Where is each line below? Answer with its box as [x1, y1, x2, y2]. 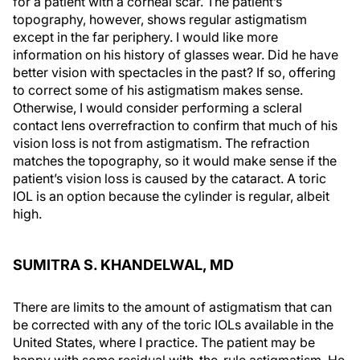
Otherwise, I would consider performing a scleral [13, 99, 302, 116]
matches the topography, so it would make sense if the [13, 152, 337, 169]
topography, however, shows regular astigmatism [13, 10, 307, 27]
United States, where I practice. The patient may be [13, 333, 315, 350]
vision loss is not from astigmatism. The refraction [13, 134, 309, 151]
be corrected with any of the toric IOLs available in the [13, 316, 333, 333]
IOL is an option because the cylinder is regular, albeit [13, 187, 329, 204]
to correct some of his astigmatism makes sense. [13, 81, 303, 98]
